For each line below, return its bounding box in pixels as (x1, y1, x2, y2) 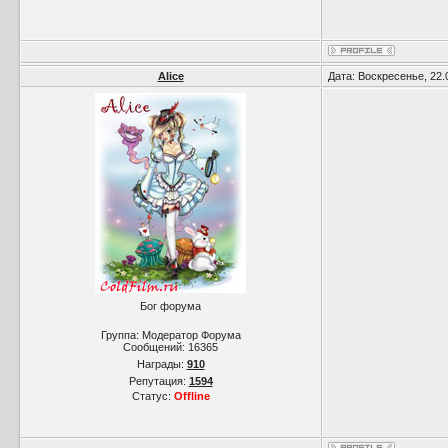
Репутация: (128, 375, 189, 387)
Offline (173, 390, 210, 402)
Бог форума (140, 300, 201, 312)
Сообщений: (123, 341, 188, 353)
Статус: (131, 390, 174, 402)
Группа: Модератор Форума (100, 329, 241, 341)
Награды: (136, 358, 187, 370)
